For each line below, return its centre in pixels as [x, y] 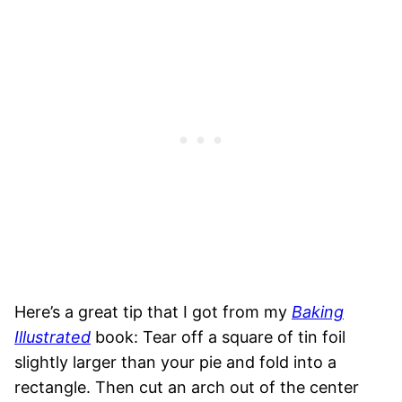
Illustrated [52, 337]
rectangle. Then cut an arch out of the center [187, 388]
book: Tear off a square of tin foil [218, 337]
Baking [318, 312]
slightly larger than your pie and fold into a [175, 363]
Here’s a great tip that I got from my [153, 312]
